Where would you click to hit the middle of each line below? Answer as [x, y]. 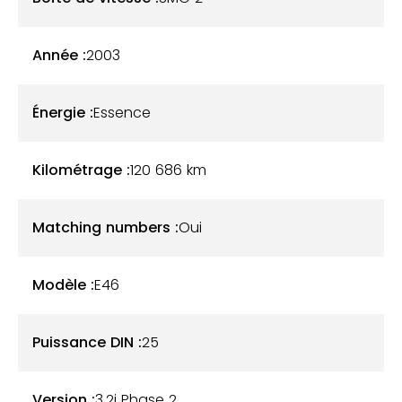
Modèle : [63, 285]
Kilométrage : [81, 170]
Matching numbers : [105, 227]
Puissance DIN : [87, 342]
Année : [59, 55]
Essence [122, 113]
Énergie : [63, 113]
